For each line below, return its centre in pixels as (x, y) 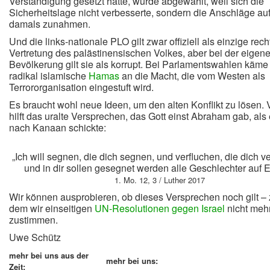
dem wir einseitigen (52, 208)
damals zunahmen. (50, 24)
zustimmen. (33, 220)
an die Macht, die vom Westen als (192, 76)
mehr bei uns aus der (49, 255)
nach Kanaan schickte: (58, 127)
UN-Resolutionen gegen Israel (160, 208)
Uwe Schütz (35, 237)
